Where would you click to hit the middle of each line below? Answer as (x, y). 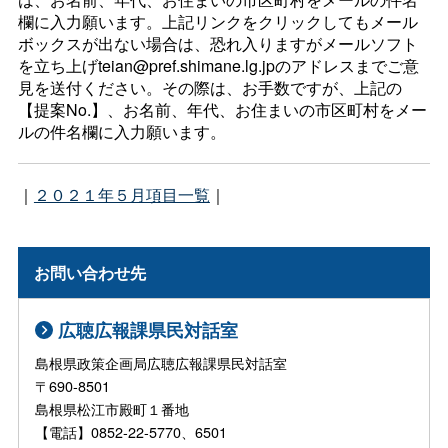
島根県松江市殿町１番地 (133, 409)
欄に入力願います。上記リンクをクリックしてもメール (217, 22)
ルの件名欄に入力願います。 (121, 132)
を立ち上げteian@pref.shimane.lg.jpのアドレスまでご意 (218, 66)
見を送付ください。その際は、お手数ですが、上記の (209, 88)
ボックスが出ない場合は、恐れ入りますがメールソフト (217, 44)
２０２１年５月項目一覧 (121, 195)
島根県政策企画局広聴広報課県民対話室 (161, 363)
